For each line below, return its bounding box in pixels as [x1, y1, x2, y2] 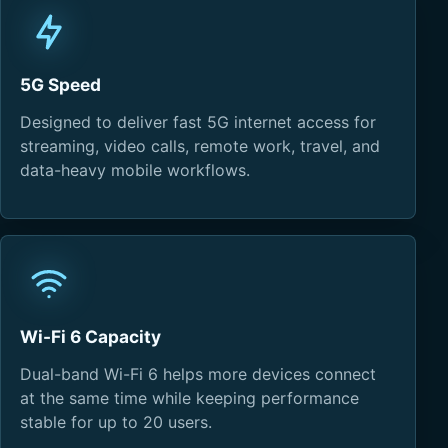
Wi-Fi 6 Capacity [20, 326, 162, 348]
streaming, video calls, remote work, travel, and [20, 136, 381, 157]
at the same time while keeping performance [20, 388, 360, 409]
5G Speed [20, 74, 102, 96]
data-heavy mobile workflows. [20, 160, 251, 181]
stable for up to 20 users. [20, 412, 213, 433]
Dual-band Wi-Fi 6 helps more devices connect [20, 364, 377, 385]
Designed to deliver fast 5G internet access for [20, 112, 377, 133]
